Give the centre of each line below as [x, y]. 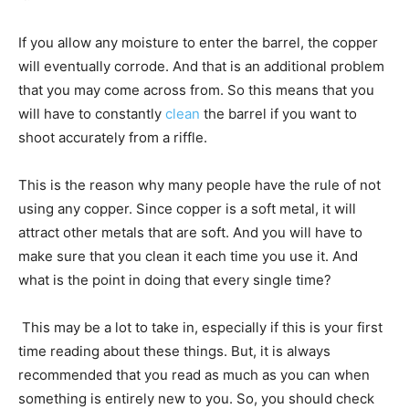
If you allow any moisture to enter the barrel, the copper [198, 42]
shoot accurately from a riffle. [115, 137]
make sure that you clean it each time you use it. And [188, 256]
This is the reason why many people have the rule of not [199, 184]
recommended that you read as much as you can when [194, 374]
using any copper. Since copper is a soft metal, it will [187, 208]
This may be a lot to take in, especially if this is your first [200, 327]
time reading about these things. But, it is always [174, 351]
